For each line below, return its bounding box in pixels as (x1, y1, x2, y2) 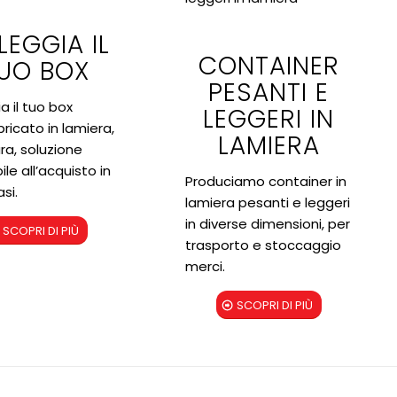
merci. (184, 256, 225, 276)
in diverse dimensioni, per (184, 214, 350, 233)
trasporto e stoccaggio (184, 235, 341, 254)
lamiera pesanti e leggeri (184, 192, 350, 212)
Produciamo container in (184, 171, 346, 191)
